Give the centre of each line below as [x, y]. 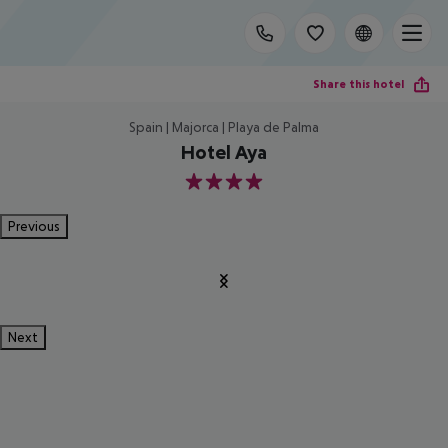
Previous [34, 226]
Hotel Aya [224, 152]
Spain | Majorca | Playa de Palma [224, 127]
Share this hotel [358, 83]
